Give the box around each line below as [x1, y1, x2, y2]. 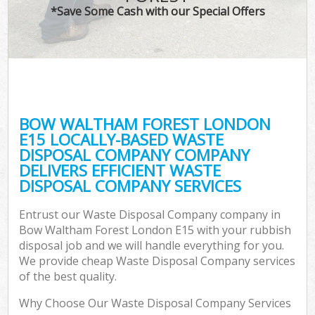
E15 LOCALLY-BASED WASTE [19, 128, 224, 150]
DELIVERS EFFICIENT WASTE [19, 159, 221, 181]
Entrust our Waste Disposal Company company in [19, 207, 281, 223]
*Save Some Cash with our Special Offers [50, 3, 265, 19]
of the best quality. [19, 269, 117, 285]
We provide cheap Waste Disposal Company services [19, 253, 296, 269]
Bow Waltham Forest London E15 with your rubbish [19, 222, 292, 238]
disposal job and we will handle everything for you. [19, 238, 285, 254]
